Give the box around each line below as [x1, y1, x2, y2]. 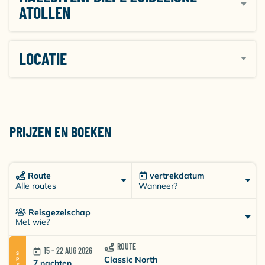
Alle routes [15, 180, 56, 191]
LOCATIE [19, 49, 67, 69]
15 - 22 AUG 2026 [44, 245, 92, 256]
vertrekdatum [150, 170, 205, 181]
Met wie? [15, 216, 50, 227]
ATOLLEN [19, 2, 70, 22]
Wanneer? [138, 180, 177, 191]
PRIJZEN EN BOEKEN [9, 123, 111, 140]
